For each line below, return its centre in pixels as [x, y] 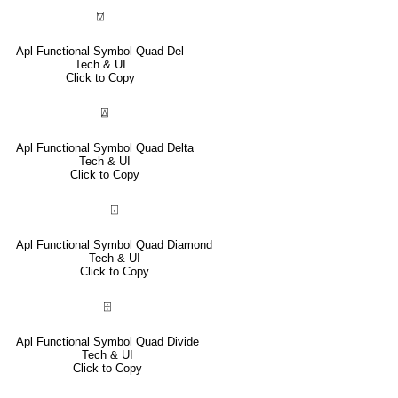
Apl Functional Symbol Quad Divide [107, 341]
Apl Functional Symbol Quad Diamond [114, 244]
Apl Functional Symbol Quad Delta [105, 147]
